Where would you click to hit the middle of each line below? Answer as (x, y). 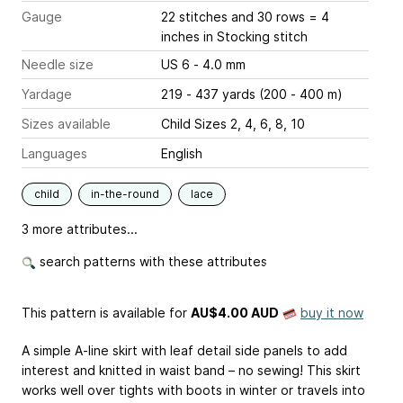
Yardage (47, 94)
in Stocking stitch (254, 36)
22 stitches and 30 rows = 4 (245, 17)
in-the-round (125, 194)
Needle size (58, 64)
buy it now (332, 313)
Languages (54, 153)
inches (180, 36)
